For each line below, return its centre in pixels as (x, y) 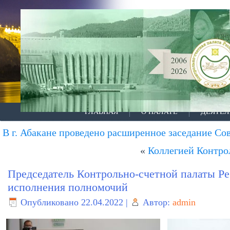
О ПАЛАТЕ (159, 112)
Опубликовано (50, 202)
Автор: (156, 202)
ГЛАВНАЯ (101, 112)
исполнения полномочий (68, 187)
